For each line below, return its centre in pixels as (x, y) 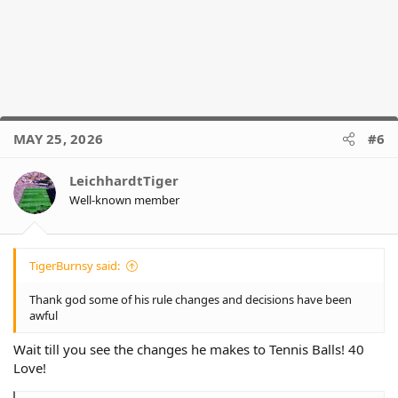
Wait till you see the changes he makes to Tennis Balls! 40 (189, 349)
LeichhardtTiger (124, 180)
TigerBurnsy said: (75, 266)
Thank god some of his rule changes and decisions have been (191, 300)
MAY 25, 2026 (58, 138)
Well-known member (124, 199)
